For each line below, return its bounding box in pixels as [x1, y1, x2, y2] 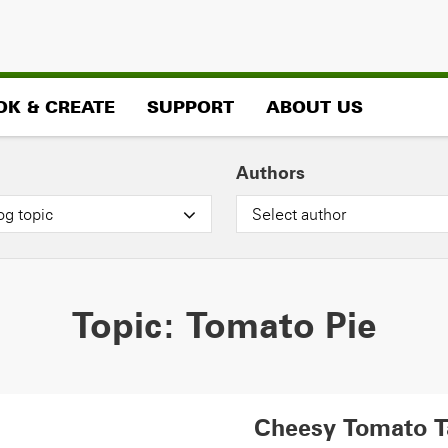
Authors [236, 162, 305, 183]
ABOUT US [266, 96, 363, 117]
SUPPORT [147, 96, 234, 117]
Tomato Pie [185, 303, 377, 346]
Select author [252, 204, 346, 224]
